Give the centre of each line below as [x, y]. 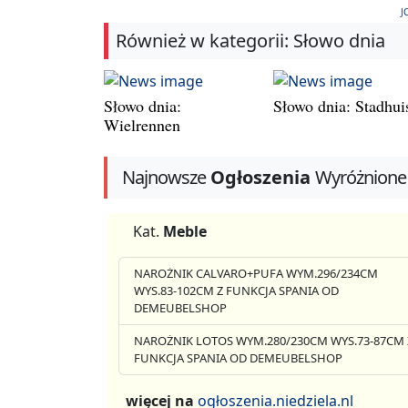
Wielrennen [142, 124]
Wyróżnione [361, 178]
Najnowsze [164, 178]
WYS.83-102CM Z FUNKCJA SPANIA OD [236, 291]
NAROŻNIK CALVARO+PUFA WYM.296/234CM [256, 274]
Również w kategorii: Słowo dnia [250, 41]
